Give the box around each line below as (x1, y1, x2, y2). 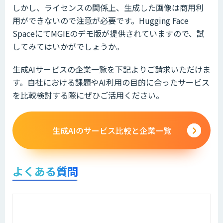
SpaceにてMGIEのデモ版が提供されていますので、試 (12, 27, 205, 39)
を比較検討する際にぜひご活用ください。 (12, 89, 164, 101)
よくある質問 (12, 162, 78, 179)
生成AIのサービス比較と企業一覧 (52, 124, 171, 136)
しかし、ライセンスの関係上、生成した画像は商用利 (12, 1, 204, 13)
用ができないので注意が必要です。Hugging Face (12, 14, 189, 26)
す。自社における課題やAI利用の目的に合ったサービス (12, 76, 210, 88)
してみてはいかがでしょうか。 (12, 40, 124, 52)
